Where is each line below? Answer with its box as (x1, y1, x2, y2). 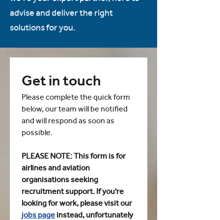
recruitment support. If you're (22, 187, 124, 196)
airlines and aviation (22, 163, 90, 172)
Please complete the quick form (22, 92, 130, 102)
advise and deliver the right (10, 7, 113, 18)
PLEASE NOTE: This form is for (22, 151, 126, 161)
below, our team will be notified (22, 104, 128, 113)
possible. (22, 128, 53, 137)
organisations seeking (22, 175, 98, 184)
